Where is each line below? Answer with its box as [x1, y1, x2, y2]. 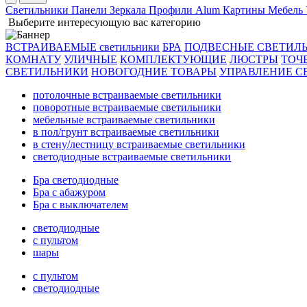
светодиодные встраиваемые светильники [33, 150, 231, 162]
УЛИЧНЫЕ [64, 53, 117, 65]
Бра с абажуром [33, 186, 106, 198]
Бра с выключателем [33, 198, 128, 210]
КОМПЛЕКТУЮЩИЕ [120, 53, 227, 65]
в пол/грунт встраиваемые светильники [33, 125, 219, 138]
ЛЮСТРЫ [230, 53, 278, 65]
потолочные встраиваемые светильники [33, 88, 221, 101]
